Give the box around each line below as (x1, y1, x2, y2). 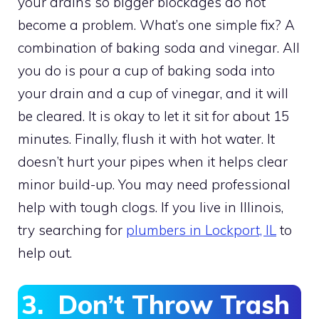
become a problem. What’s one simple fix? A (18, 16, 295, 33)
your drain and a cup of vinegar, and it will (18, 85, 288, 102)
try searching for (18, 221, 126, 239)
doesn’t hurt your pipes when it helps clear (18, 153, 288, 170)
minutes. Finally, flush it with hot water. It (18, 130, 275, 147)
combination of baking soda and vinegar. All (18, 39, 300, 56)
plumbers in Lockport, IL (126, 221, 276, 239)
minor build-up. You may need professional (18, 176, 291, 193)
